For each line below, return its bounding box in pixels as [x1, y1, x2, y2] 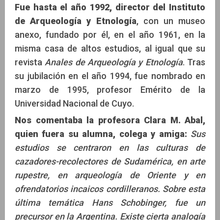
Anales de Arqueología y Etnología [45, 56, 183, 67]
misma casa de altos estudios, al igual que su [15, 43, 205, 54]
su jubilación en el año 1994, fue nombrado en [15, 70, 205, 81]
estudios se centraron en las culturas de [15, 142, 205, 153]
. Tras [182, 56, 206, 67]
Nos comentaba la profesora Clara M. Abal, [15, 114, 205, 125]
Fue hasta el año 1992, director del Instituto [15, 1, 205, 12]
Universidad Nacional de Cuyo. [15, 98, 134, 109]
